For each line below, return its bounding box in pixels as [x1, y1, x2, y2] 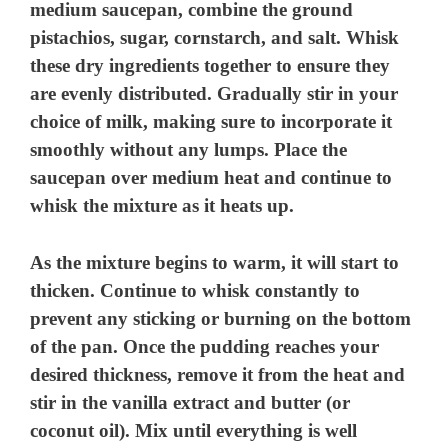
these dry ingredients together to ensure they [30, 55, 391, 77]
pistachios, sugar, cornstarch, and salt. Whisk [30, 27, 400, 49]
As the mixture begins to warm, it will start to [30, 251, 400, 273]
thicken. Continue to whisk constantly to [30, 279, 361, 301]
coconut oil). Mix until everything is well [30, 419, 358, 441]
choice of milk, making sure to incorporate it [30, 111, 393, 133]
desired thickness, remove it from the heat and [30, 363, 406, 385]
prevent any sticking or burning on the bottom [30, 307, 412, 329]
